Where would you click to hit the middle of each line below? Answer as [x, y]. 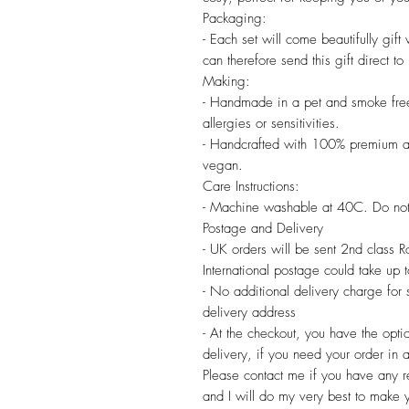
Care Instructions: [251, 186]
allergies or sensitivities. [271, 123]
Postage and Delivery [263, 228]
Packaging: [235, 18]
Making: [226, 81]
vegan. [223, 165]
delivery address [249, 312]
